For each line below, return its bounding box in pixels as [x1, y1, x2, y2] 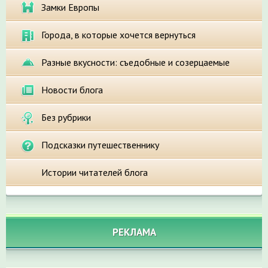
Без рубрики [41, 111, 91, 124]
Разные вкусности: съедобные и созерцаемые [41, 56, 230, 69]
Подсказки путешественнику [41, 139, 159, 151]
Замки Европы [41, 1, 99, 14]
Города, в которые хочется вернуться [41, 29, 196, 41]
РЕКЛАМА [112, 226, 156, 239]
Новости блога [41, 84, 103, 96]
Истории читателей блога [41, 166, 148, 179]
